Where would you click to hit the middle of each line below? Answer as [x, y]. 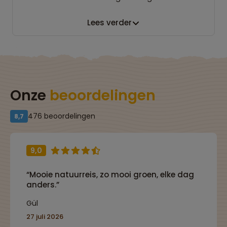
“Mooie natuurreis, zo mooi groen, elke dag [110, 174]
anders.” [43, 184]
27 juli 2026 [45, 216]
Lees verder [109, 23]
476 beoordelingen [62, 116]
